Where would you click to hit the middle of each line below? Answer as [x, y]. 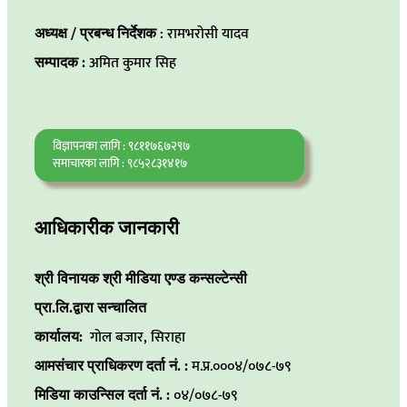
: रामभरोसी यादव [203, 34]
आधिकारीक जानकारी [107, 228]
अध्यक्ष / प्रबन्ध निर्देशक [95, 34]
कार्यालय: [62, 338]
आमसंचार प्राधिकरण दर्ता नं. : [111, 367]
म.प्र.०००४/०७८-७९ [242, 367]
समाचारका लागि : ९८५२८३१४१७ [120, 163]
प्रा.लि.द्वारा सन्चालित [90, 309]
